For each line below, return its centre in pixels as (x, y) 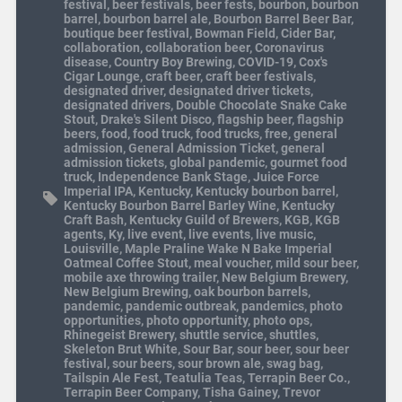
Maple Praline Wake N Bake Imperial (228, 248)
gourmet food (308, 162)
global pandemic (217, 162)
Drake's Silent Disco (156, 119)
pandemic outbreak (180, 306)
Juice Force (286, 176)
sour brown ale (219, 363)
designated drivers (117, 105)
